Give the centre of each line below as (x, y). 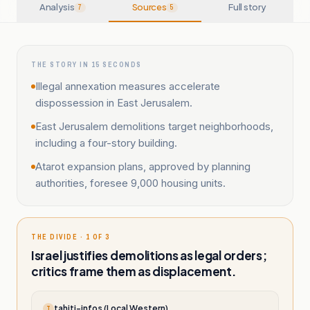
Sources (149, 7)
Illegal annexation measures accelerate (128, 86)
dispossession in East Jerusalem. (114, 103)
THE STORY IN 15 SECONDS (86, 65)
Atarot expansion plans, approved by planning (143, 166)
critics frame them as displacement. (134, 271)
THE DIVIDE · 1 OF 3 (71, 237)
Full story (247, 7)
